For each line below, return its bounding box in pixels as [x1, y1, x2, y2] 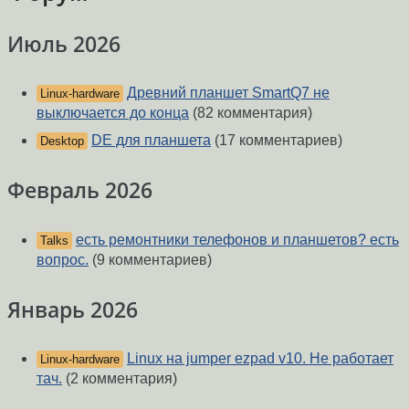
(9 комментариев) [89, 251, 212, 267]
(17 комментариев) [211, 132, 342, 149]
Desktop [40, 134, 84, 149]
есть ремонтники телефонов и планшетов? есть [76, 231, 399, 247]
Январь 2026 [7, 294, 138, 324]
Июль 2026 [7, 28, 121, 58]
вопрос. [37, 251, 89, 267]
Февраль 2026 [7, 175, 152, 205]
